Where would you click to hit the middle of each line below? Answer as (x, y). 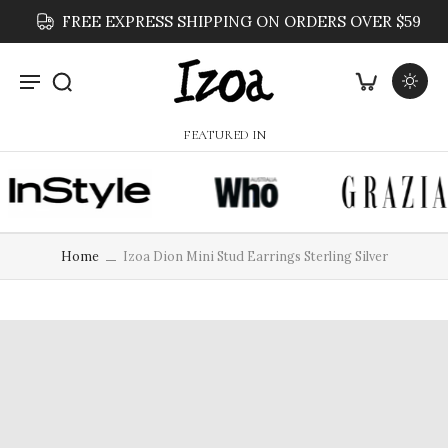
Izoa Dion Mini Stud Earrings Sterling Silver (255, 256)
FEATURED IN (224, 135)
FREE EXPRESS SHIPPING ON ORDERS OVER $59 (236, 21)
